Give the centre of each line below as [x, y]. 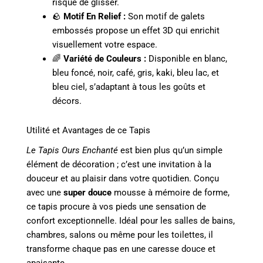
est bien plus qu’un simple [170, 150]
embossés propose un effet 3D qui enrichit [136, 31]
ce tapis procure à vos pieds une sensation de [116, 206]
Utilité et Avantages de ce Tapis [88, 130]
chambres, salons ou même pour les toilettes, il [120, 235]
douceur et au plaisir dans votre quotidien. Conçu [123, 178]
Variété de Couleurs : [104, 59]
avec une [45, 192]
